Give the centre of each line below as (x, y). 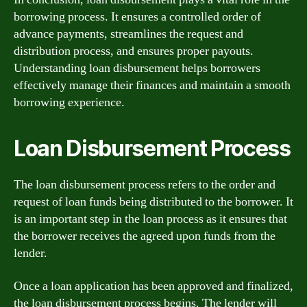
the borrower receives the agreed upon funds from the (145, 236)
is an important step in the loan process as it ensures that (150, 219)
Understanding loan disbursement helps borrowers (137, 68)
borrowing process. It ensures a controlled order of (137, 17)
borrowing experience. (69, 102)
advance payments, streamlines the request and (128, 34)
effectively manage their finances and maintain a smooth (152, 85)
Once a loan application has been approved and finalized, (153, 286)
